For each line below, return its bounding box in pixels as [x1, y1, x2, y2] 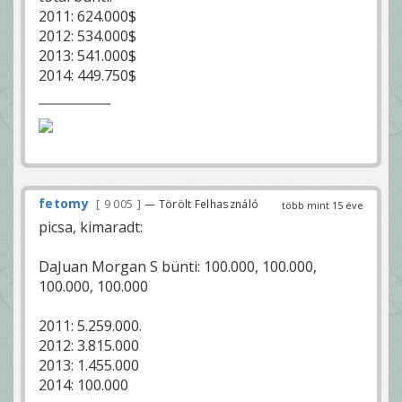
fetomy [39, 195, 89, 213]
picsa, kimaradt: [39, 217, 143, 238]
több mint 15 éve [282, 198, 363, 213]
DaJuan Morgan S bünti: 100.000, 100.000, [39, 257, 317, 277]
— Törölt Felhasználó [144, 197, 259, 212]
